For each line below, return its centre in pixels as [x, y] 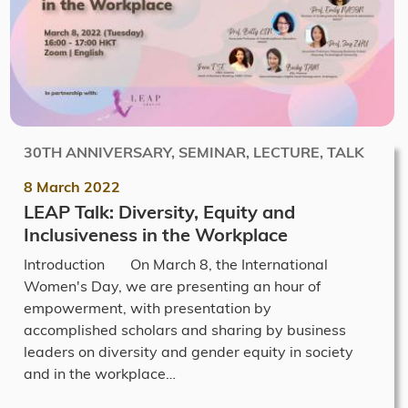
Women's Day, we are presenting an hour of [172, 286]
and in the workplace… [100, 373]
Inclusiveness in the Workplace [156, 234]
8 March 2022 [72, 186]
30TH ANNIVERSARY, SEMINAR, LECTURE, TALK [194, 152]
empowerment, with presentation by [148, 307]
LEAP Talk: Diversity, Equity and [159, 211]
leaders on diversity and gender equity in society [189, 351]
